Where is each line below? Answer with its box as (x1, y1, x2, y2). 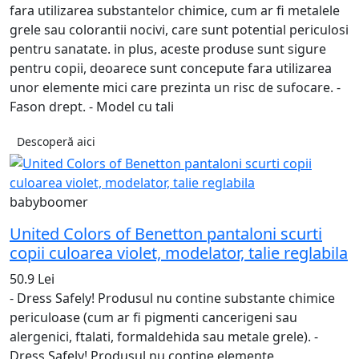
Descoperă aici (17, 134, 95, 150)
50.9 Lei (10, 270, 54, 288)
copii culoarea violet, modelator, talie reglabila (10, 242, 348, 264)
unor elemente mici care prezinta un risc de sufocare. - (10, 79, 341, 97)
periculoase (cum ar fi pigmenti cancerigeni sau (10, 309, 297, 327)
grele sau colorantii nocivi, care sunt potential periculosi (10, 21, 349, 39)
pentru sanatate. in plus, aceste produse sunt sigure (10, 40, 326, 58)
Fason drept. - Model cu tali (10, 98, 174, 116)
